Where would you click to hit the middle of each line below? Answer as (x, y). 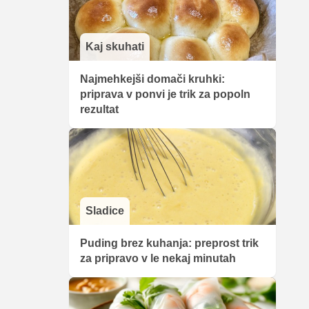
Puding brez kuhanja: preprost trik (169, 243)
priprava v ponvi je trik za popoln (165, 94)
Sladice (105, 211)
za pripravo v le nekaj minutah (158, 258)
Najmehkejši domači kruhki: (152, 79)
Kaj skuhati (115, 47)
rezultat (99, 109)
